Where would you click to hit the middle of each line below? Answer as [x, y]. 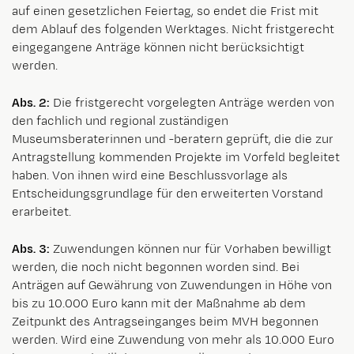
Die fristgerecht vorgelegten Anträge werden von [192, 103]
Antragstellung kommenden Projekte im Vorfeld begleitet [176, 157]
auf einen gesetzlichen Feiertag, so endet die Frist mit [165, 11]
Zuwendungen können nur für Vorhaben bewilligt [190, 249]
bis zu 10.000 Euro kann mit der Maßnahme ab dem [159, 303]
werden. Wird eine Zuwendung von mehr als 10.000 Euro [173, 340]
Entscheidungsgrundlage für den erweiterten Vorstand [168, 194]
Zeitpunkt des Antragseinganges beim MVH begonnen [165, 322]
